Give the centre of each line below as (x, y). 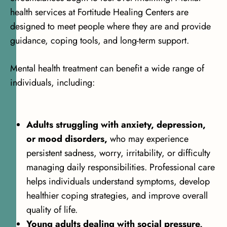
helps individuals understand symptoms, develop (118, 182)
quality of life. (52, 210)
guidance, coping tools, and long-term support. (100, 41)
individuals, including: (52, 83)
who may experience (148, 139)
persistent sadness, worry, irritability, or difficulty (118, 153)
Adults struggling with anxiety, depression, (116, 125)
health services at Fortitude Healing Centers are (99, 12)
